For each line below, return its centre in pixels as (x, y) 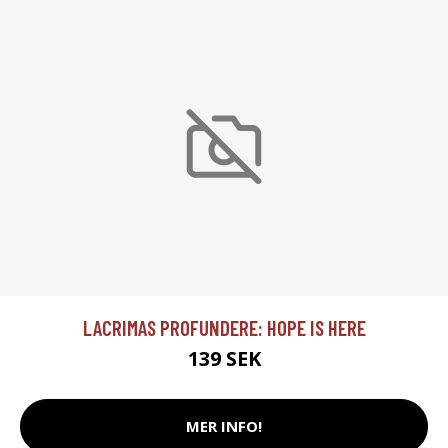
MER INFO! (224, 426)
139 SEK (224, 358)
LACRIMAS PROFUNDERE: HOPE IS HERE (224, 327)
